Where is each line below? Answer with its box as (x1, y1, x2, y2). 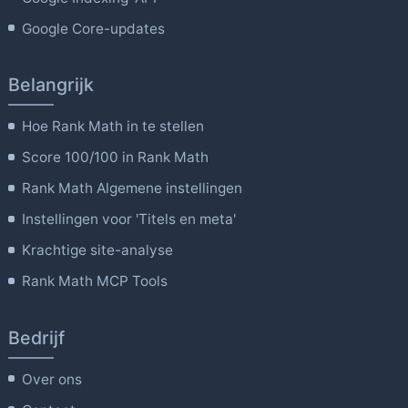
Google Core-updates (22, 19, 166, 37)
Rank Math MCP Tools (22, 272, 168, 291)
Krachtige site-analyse (22, 241, 174, 260)
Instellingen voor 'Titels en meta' (22, 210, 237, 229)
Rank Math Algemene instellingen (22, 179, 243, 198)
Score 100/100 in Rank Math (22, 148, 209, 167)
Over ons (22, 370, 83, 388)
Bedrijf (7, 326, 65, 349)
